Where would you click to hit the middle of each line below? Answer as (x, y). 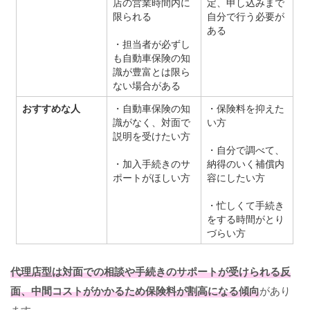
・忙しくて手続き (246, 205)
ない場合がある (147, 85)
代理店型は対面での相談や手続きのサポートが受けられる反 (151, 272)
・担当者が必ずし (152, 44)
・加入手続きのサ (152, 164)
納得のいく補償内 (246, 164)
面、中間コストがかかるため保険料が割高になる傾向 (135, 291)
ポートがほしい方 (152, 177)
